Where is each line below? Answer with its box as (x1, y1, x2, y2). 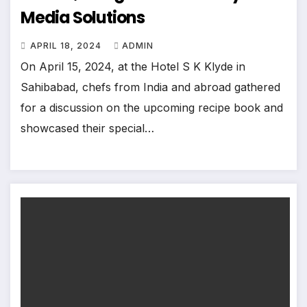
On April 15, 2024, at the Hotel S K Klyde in (21, 60, 245, 74)
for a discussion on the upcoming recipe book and (21, 101, 283, 115)
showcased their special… (21, 121, 154, 136)
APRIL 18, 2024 (30, 40, 104, 51)
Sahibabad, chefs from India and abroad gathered (21, 80, 280, 95)
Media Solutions (21, 6, 145, 29)
